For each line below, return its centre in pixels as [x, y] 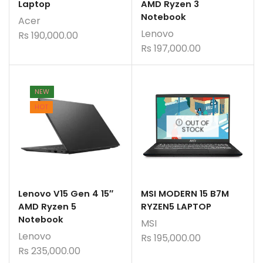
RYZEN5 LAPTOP [176, 206]
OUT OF [197, 123]
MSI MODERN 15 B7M [185, 193]
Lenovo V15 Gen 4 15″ [66, 193]
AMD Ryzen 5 [47, 206]
